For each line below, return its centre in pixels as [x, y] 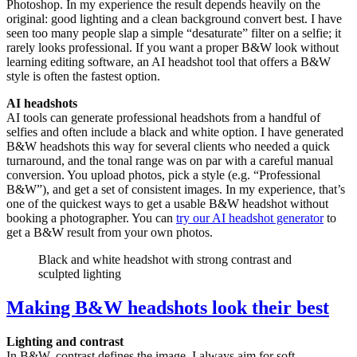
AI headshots [42, 104]
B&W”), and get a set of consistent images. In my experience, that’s [176, 190]
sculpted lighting [80, 274]
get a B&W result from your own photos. [110, 233]
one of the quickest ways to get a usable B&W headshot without [167, 204]
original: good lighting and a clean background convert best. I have [174, 19]
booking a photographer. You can [91, 218]
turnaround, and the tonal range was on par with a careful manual [170, 161]
